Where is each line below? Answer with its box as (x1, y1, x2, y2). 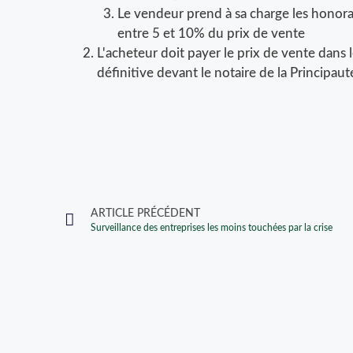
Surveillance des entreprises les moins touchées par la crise (91, 222, 333, 232)
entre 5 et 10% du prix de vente (117, 27, 305, 41)
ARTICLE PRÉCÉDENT (91, 207, 200, 219)
